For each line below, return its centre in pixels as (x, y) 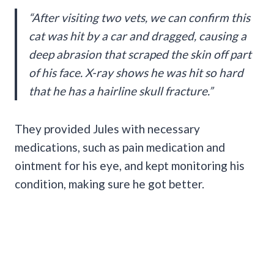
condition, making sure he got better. (109, 183)
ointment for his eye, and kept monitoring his (130, 165)
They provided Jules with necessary (107, 128)
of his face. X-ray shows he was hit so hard (136, 72)
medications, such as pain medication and (120, 147)
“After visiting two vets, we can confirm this (139, 17)
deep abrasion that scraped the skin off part (140, 54)
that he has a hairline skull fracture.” (121, 91)
